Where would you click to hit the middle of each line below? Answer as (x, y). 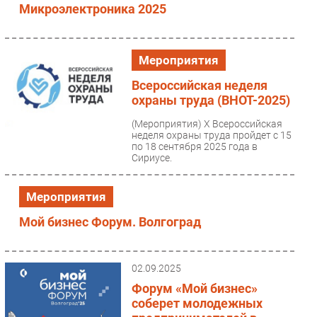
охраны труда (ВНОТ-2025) (211, 100)
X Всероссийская (243, 123)
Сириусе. (151, 157)
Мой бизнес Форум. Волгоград (110, 221)
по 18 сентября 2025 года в (194, 146)
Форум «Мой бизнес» (194, 288)
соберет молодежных (197, 303)
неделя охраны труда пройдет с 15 (211, 135)
